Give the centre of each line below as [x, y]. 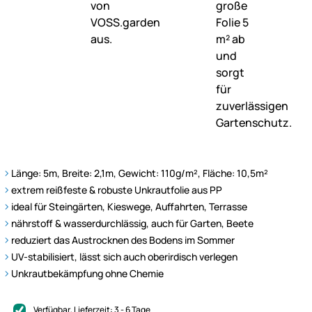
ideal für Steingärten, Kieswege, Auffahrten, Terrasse [129, 206]
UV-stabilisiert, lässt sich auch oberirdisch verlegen [124, 256]
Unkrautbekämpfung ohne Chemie [87, 273]
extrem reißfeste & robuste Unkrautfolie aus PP [117, 189]
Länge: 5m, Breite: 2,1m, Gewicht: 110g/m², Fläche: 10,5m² [140, 173]
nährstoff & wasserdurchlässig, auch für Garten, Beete [132, 223]
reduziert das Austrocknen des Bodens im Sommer [123, 240]
